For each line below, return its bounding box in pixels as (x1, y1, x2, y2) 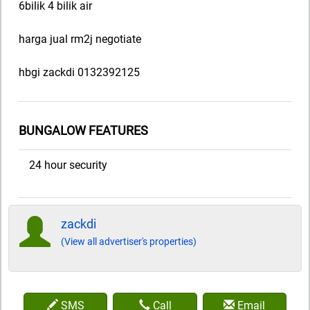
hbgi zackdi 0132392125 (19, 66, 140, 80)
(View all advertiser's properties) (61, 236, 197, 247)
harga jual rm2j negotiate (19, 33, 141, 46)
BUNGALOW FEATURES (19, 123, 148, 138)
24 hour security (29, 158, 107, 172)
